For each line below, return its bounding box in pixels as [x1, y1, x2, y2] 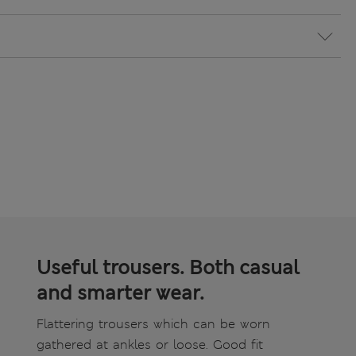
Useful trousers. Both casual [37, 255, 300, 281]
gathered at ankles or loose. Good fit [37, 336, 263, 354]
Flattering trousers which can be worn [37, 315, 270, 333]
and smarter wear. [37, 281, 204, 307]
